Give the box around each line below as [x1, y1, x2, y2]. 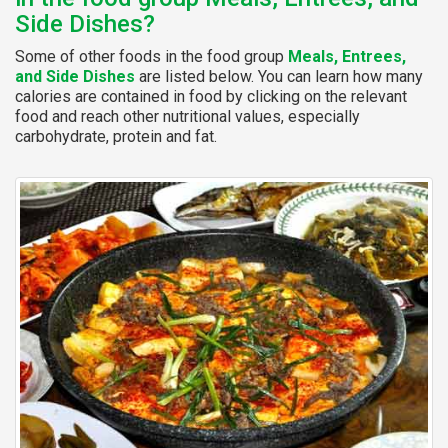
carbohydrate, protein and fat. [15, 126, 217, 146]
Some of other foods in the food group [15, 46, 288, 66]
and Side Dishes [15, 66, 135, 86]
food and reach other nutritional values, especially [15, 106, 360, 126]
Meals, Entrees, [288, 46, 406, 66]
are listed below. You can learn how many [135, 66, 423, 86]
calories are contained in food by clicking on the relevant [15, 86, 407, 106]
